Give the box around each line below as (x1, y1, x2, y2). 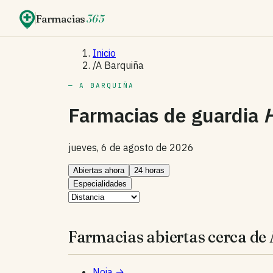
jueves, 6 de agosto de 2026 (68, 141, 194, 154)
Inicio (93, 47, 116, 59)
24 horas (134, 165, 165, 175)
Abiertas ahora (73, 165, 124, 175)
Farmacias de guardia (68, 102, 263, 129)
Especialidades (73, 179, 127, 188)
